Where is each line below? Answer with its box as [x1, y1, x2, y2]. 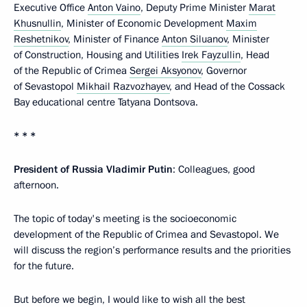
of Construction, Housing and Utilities [14, 48, 182, 62]
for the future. [14, 259, 74, 273]
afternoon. [14, 178, 59, 193]
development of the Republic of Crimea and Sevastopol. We [14, 228, 279, 242]
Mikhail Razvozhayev [77, 79, 170, 94]
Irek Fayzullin [182, 48, 241, 62]
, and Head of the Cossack [170, 79, 285, 94]
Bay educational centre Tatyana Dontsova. [14, 95, 198, 110]
